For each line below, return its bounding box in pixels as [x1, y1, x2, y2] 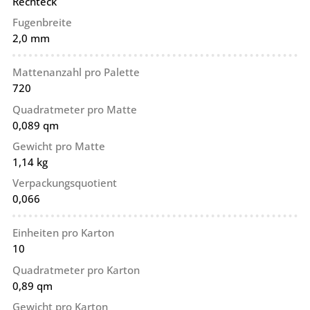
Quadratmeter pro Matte [12, 102, 137, 116]
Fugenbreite [12, 15, 72, 30]
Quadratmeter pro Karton [12, 262, 140, 277]
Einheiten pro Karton [12, 226, 114, 240]
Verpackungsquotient [12, 176, 117, 190]
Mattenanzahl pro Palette [12, 65, 140, 80]
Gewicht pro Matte [12, 139, 105, 154]
